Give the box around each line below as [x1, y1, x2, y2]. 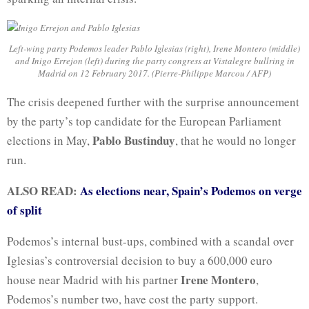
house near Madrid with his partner [7, 272, 181, 288]
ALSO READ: [7, 182, 80, 199]
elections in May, [7, 132, 92, 148]
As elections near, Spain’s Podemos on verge [80, 182, 302, 199]
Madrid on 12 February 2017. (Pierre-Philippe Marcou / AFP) [38, 66, 271, 79]
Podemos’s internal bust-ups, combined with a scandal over [7, 233, 294, 249]
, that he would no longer [175, 132, 296, 148]
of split [7, 201, 42, 219]
